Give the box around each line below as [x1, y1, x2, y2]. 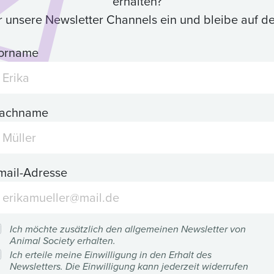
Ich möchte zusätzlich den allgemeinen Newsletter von [10, 222, 246, 237]
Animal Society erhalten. [10, 234, 116, 248]
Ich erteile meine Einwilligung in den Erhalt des [10, 248, 212, 262]
